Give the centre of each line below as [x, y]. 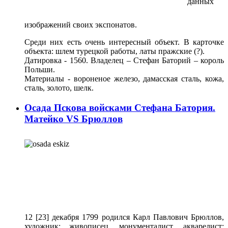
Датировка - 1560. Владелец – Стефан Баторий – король [124, 61]
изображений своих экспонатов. [81, 25]
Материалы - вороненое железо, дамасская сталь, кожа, [124, 79]
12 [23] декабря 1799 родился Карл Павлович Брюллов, [124, 217]
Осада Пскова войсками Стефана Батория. [120, 108]
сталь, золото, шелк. [59, 88]
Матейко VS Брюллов [74, 119]
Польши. [40, 70]
